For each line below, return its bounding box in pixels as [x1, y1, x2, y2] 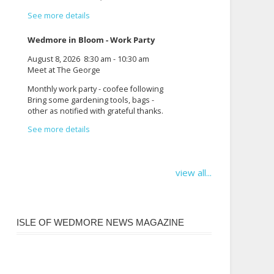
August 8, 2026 [28, 53, 81, 64]
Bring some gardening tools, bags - [28, 94, 155, 105]
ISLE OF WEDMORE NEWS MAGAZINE [16, 217, 184, 228]
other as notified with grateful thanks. [28, 105, 164, 116]
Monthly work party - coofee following [28, 83, 164, 94]
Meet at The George [28, 64, 101, 75]
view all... [176, 166, 212, 179]
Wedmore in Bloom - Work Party [28, 35, 155, 46]
